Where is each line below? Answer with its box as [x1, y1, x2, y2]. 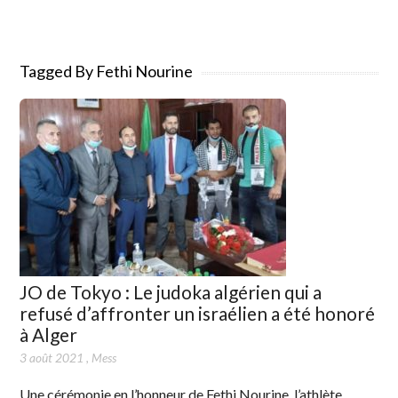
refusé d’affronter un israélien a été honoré [20, 302, 376, 324]
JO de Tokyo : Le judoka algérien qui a [20, 281, 322, 303]
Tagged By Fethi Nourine [20, 61, 194, 81]
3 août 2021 [20, 350, 84, 365]
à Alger [20, 323, 78, 346]
